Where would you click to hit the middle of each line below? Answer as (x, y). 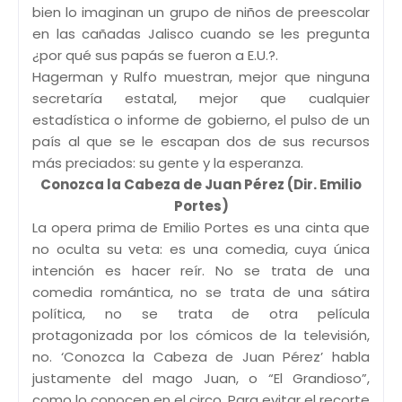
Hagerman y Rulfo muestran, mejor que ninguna (201, 76)
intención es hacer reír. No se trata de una (201, 270)
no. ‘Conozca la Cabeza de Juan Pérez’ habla (201, 356)
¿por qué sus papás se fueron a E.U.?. (155, 55)
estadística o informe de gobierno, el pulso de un (201, 119)
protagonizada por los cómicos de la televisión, (201, 335)
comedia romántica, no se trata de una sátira (201, 292)
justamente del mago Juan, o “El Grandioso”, (201, 378)
